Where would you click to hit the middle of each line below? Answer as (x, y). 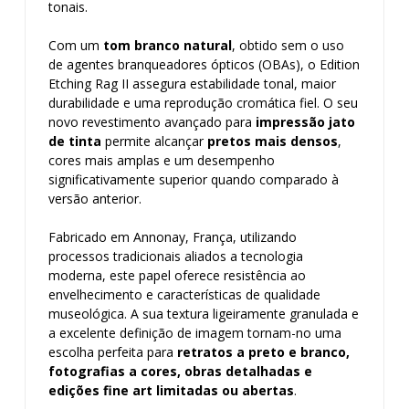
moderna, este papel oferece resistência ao (177, 275)
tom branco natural (168, 45)
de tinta (75, 141)
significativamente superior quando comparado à (194, 179)
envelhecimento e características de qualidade (184, 294)
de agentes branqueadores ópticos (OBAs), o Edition (204, 64)
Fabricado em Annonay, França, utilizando (173, 237)
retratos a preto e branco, (263, 352)
